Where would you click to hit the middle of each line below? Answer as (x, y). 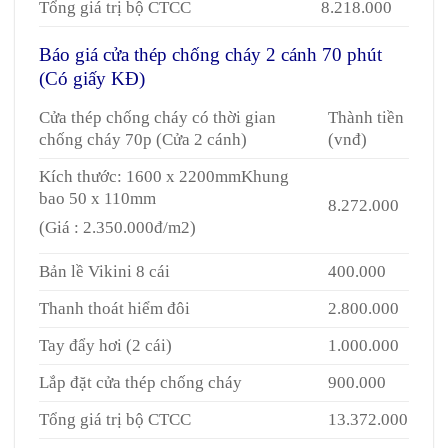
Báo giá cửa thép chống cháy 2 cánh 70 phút (210, 54)
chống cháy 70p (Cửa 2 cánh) (143, 140)
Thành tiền (366, 118)
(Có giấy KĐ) (92, 78)
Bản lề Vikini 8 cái (104, 272)
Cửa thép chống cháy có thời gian (157, 118)
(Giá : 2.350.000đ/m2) (117, 228)
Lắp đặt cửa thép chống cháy (140, 383)
